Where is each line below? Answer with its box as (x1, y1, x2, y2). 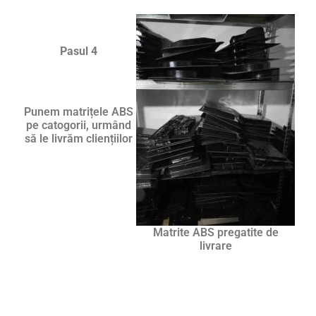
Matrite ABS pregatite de (152, 225, 279, 239)
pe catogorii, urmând (26, 118, 131, 132)
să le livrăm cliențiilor (25, 131, 133, 145)
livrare (199, 238, 232, 253)
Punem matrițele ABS (24, 104, 133, 119)
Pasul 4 (60, 44, 97, 58)
